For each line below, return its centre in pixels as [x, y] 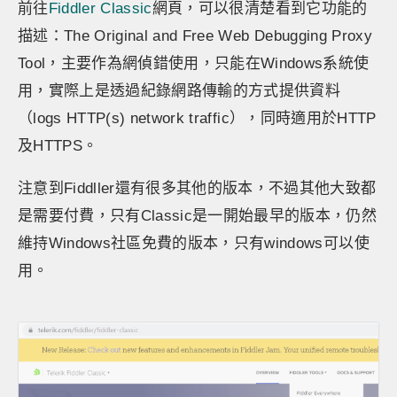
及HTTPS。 [58, 146]
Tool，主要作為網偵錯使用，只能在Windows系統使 [194, 63]
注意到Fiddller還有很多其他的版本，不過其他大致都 [197, 188]
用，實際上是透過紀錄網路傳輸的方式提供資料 [179, 91]
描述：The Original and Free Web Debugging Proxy [195, 36]
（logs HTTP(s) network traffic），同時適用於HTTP [197, 118]
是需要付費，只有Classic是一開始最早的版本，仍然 [198, 216]
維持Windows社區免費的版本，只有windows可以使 [194, 243]
